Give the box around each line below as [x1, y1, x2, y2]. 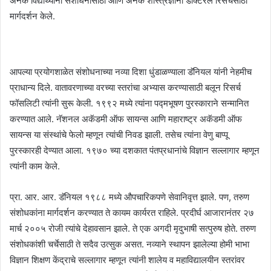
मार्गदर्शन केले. [10, 10, 55, 22]
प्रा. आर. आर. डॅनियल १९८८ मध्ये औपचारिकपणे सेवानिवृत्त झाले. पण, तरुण [10, 191, 249, 203]
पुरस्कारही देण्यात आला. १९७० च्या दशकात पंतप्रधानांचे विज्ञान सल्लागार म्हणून [10, 144, 260, 156]
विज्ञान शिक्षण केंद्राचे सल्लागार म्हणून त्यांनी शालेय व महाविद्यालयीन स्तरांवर [10, 253, 245, 266]
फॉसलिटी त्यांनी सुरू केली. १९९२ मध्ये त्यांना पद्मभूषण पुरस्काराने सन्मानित [10, 97, 249, 109]
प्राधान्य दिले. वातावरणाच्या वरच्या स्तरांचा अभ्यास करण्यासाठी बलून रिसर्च [10, 81, 241, 93]
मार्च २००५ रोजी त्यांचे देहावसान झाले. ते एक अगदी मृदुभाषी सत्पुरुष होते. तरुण [10, 222, 256, 234]
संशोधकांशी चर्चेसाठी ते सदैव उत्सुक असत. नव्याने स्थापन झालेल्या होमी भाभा [10, 238, 249, 250]
